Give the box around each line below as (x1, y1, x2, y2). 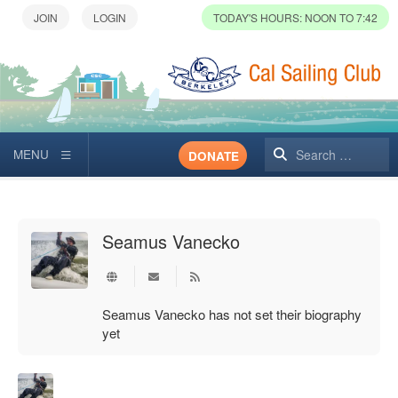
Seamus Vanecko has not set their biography (102, 305, 362, 323)
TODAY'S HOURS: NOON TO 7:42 (213, 10, 378, 25)
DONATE (188, 147, 239, 164)
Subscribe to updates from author (163, 265, 355, 283)
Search (264, 144, 307, 163)
